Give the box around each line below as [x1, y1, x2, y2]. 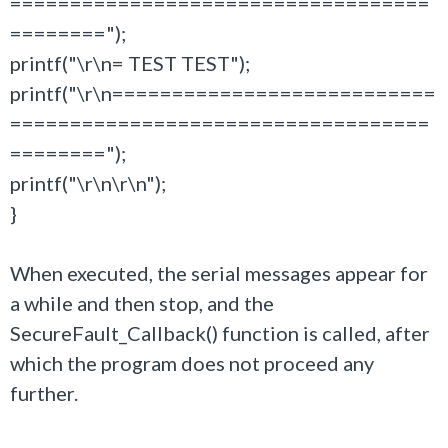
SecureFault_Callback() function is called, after [10, 321, 430, 345]
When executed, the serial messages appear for [10, 261, 428, 285]
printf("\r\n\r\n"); [10, 171, 166, 195]
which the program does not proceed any [10, 351, 374, 375]
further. [10, 381, 78, 405]
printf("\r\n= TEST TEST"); [10, 51, 250, 75]
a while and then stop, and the [10, 291, 274, 315]
